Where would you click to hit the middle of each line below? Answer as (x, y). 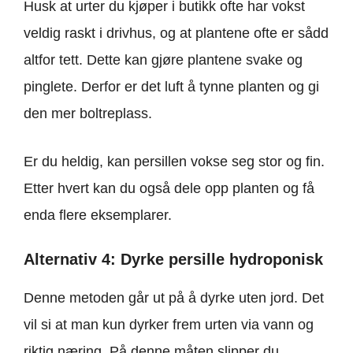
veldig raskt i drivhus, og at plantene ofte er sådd (176, 33)
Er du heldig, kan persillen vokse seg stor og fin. (174, 162)
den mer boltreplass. (88, 114)
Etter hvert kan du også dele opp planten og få (169, 189)
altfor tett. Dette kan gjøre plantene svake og (163, 60)
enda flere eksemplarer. (98, 216)
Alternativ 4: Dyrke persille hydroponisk (173, 260)
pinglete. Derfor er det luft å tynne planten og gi (171, 87)
